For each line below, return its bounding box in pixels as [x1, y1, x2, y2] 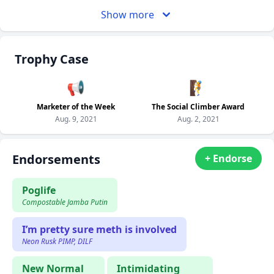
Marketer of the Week [37, 102, 115, 113]
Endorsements [12, 151, 100, 168]
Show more [100, 8, 154, 22]
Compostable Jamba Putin [22, 197, 108, 208]
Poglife [22, 183, 56, 198]
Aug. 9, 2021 [54, 114, 97, 125]
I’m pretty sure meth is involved [22, 223, 177, 237]
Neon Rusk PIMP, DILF [22, 236, 92, 247]
